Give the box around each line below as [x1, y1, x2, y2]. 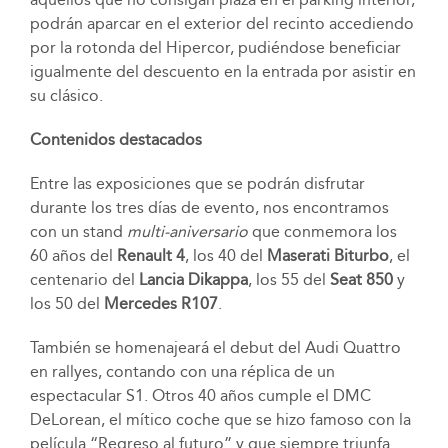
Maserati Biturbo [266, 245, 389, 265]
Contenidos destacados [29, 129, 202, 149]
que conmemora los [247, 221, 397, 241]
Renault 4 [116, 245, 185, 265]
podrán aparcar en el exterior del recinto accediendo [29, 13, 414, 33]
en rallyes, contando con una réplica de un [29, 361, 335, 381]
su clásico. [29, 85, 103, 105]
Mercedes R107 [103, 293, 218, 313]
